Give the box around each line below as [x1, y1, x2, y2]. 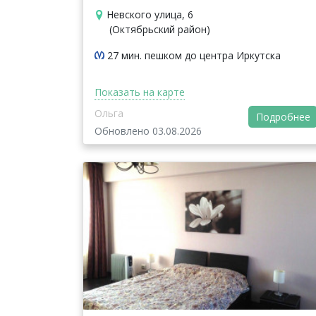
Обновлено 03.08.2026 [95, 123, 202, 138]
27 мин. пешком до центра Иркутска [107, 48, 281, 62]
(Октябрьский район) [109, 22, 210, 36]
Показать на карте [95, 85, 185, 99]
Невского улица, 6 [106, 7, 193, 21]
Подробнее [255, 110, 310, 124]
